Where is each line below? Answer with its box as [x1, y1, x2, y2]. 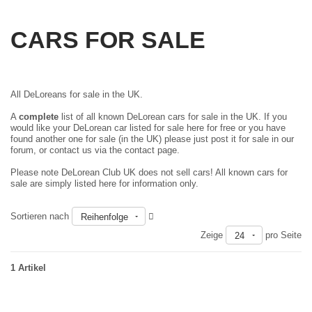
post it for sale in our [211, 133, 294, 144]
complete [19, 111, 58, 122]
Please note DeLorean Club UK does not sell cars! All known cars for [10, 166, 288, 178]
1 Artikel [10, 263, 46, 274]
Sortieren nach [10, 211, 72, 222]
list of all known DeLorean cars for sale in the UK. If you [58, 111, 287, 122]
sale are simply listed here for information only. [10, 178, 198, 189]
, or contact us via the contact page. [33, 144, 180, 155]
